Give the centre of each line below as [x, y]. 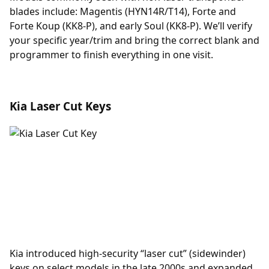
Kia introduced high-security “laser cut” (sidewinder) [128, 253]
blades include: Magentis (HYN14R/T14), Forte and [123, 12]
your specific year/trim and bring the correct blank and [134, 41]
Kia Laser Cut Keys [60, 106]
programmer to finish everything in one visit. [111, 55]
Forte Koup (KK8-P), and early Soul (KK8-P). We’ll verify [131, 26]
